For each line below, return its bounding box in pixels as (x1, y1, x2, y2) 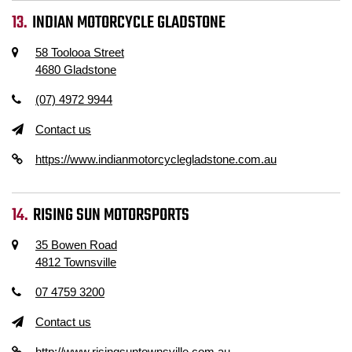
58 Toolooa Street (35, 46, 124, 59)
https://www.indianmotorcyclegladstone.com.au (35, 152, 277, 166)
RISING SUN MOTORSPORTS (33, 202, 190, 229)
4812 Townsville (35, 255, 116, 269)
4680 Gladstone (35, 63, 116, 76)
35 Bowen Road (35, 238, 117, 251)
